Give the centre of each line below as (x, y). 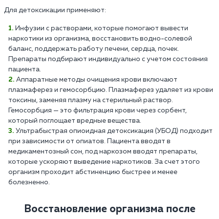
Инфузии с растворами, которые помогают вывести (102, 28)
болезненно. (29, 182)
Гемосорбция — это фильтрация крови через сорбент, (98, 110)
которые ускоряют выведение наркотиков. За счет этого (104, 162)
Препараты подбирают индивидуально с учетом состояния (108, 59)
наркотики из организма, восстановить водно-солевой (100, 38)
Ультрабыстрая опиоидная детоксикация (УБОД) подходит (114, 131)
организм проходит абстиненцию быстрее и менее (93, 172)
